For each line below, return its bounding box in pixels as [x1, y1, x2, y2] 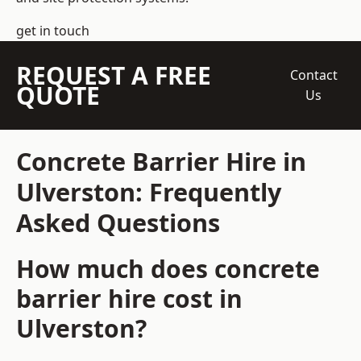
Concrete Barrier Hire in [16, 144, 306, 179]
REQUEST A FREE [16, 59, 211, 93]
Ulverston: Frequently [16, 175, 281, 210]
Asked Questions [16, 205, 220, 240]
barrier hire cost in [16, 282, 243, 316]
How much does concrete [16, 252, 320, 286]
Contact [289, 66, 338, 85]
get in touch [16, 22, 89, 40]
